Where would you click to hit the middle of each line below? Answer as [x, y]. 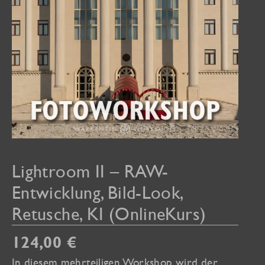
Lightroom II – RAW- [90, 171]
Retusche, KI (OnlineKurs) [109, 214]
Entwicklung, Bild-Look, [98, 192]
